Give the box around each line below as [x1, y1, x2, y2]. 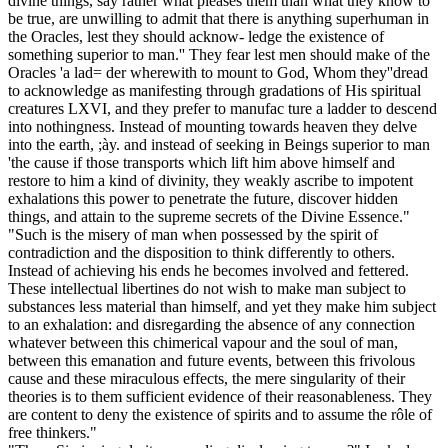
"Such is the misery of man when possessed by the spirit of [8, 226, 378, 244]
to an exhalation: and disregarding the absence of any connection [8, 316, 415, 334]
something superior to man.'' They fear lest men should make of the [8, 46, 430, 64]
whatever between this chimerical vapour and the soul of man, [8, 334, 398, 352]
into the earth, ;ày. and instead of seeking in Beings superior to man [8, 136, 430, 154]
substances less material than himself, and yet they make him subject [8, 298, 436, 316]
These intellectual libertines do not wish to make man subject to [8, 280, 406, 298]
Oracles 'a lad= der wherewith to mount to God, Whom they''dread [8, 64, 428, 82]
